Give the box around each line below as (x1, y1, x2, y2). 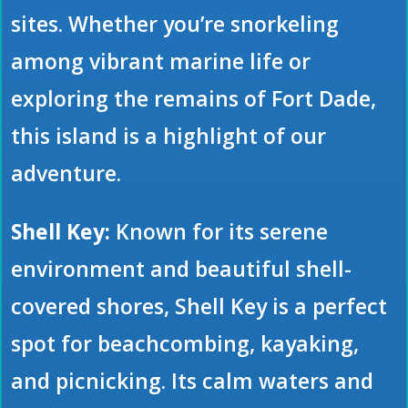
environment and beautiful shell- (11, 254, 352, 284)
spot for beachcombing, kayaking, (11, 329, 359, 359)
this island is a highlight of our (11, 121, 326, 151)
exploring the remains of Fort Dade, (11, 84, 376, 114)
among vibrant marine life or (11, 46, 311, 76)
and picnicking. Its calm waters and (11, 366, 373, 396)
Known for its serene (110, 217, 328, 247)
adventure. (11, 158, 121, 189)
